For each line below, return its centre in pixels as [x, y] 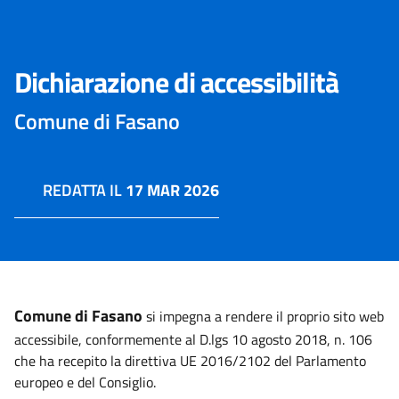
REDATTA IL [84, 190]
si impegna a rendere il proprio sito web [263, 316]
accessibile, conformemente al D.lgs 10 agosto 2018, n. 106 [193, 339]
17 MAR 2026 [172, 190]
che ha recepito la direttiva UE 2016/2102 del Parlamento [190, 361]
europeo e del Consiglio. [85, 382]
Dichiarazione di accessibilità [176, 82]
